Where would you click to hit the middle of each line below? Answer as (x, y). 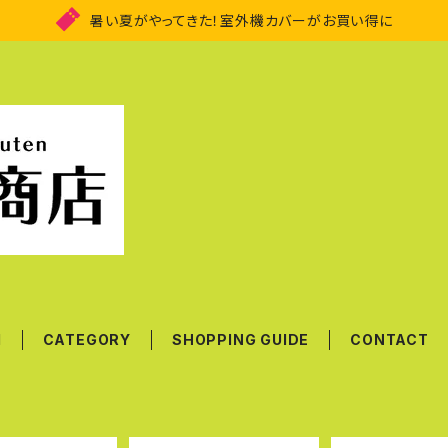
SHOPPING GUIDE (241, 339)
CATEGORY (87, 339)
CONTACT (389, 339)
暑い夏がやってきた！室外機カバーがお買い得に (241, 20)
